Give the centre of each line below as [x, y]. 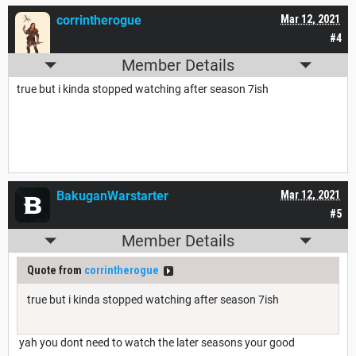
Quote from [56, 271]
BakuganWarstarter [112, 196]
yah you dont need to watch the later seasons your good [156, 343]
